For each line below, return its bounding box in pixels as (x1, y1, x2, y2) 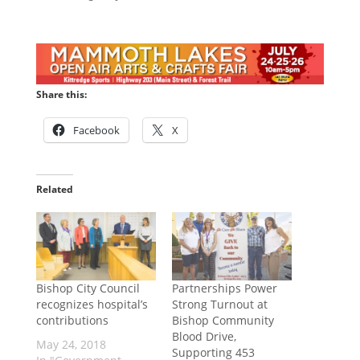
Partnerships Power (171, 280, 277, 297)
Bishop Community (171, 313, 274, 329)
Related (35, 182, 73, 196)
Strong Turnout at (171, 297, 268, 313)
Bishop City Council (35, 280, 140, 297)
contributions (35, 313, 108, 329)
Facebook (72, 122, 120, 137)
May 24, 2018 (35, 337, 106, 353)
